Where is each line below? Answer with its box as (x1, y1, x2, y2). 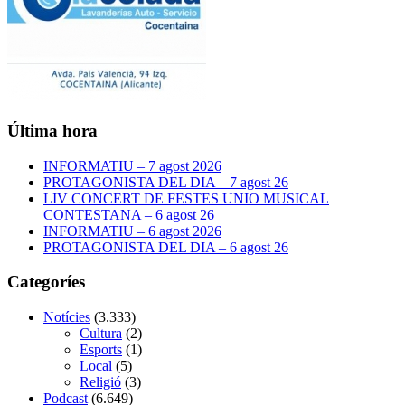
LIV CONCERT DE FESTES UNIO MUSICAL (43, 190, 329, 206)
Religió (80, 374, 121, 390)
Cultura (80, 325, 122, 341)
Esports (80, 342, 122, 357)
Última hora (7, 120, 98, 140)
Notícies (43, 309, 90, 325)
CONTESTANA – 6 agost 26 (43, 206, 214, 222)
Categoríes (7, 272, 85, 292)
